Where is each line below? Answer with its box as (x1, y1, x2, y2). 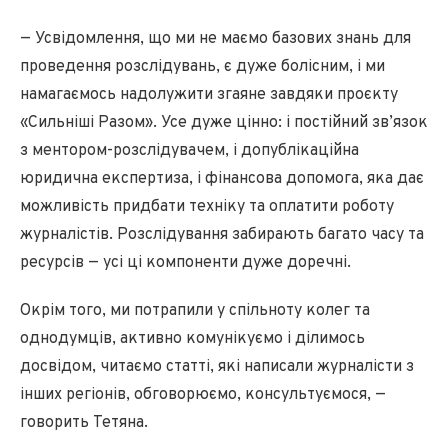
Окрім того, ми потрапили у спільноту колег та (20, 301, 370, 321)
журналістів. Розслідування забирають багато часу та (20, 225, 424, 245)
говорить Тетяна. (20, 413, 148, 433)
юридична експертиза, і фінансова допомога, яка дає (20, 169, 424, 189)
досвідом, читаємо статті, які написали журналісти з (20, 357, 414, 377)
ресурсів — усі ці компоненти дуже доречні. (20, 253, 351, 273)
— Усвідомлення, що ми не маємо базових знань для (20, 29, 411, 49)
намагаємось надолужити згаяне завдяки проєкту (20, 85, 398, 105)
